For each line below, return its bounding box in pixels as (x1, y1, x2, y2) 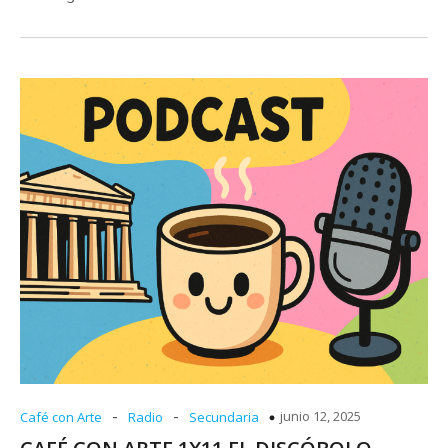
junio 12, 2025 (280, 407, 361, 425)
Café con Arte (20, 408, 102, 426)
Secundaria (189, 408, 259, 426)
